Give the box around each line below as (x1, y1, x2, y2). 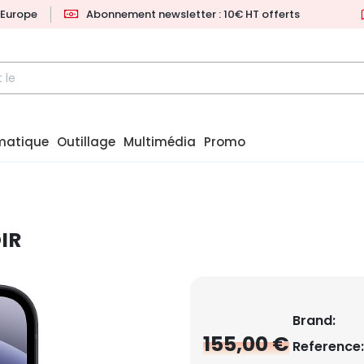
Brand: (292, 311, 336, 331)
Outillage (57, 133, 115, 151)
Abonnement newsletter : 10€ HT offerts (86, 6, 300, 22)
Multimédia (123, 133, 196, 151)
